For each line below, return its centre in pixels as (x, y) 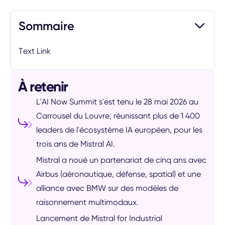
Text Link (35, 51)
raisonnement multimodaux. (87, 202)
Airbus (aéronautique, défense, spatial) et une (119, 174)
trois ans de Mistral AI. (76, 144)
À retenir (43, 87)
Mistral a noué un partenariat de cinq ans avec (121, 160)
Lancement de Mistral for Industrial (99, 218)
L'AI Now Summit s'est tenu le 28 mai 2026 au (117, 102)
